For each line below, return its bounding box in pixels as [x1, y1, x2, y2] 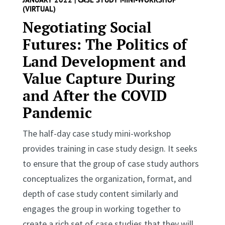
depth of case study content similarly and [22, 187, 178, 199]
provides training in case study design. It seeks [22, 142, 197, 154]
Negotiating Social [22, 17, 152, 37]
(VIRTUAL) [22, 4, 56, 14]
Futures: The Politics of [22, 34, 187, 54]
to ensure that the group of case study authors [22, 157, 199, 169]
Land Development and [22, 51, 186, 71]
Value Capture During [22, 68, 175, 88]
